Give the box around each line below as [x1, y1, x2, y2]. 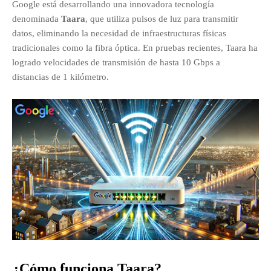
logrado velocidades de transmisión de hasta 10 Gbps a [12, 57, 220, 67]
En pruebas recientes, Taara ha [143, 42, 258, 53]
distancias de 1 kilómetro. [12, 71, 109, 82]
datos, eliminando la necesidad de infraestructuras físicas [12, 28, 226, 38]
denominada [12, 13, 61, 24]
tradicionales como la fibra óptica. [12, 42, 140, 53]
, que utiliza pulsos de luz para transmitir [85, 13, 238, 24]
